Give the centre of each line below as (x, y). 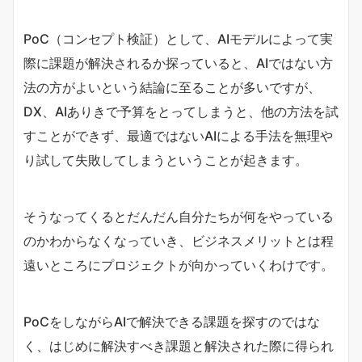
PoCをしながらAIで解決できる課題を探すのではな (172, 321)
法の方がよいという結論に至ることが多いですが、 (172, 87)
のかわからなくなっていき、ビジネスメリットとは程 (179, 240)
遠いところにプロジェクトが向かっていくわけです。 (179, 265)
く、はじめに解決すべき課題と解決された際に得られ (179, 345)
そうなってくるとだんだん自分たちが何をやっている (179, 216)
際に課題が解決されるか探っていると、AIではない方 (178, 63)
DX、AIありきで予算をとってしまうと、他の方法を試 (181, 111)
